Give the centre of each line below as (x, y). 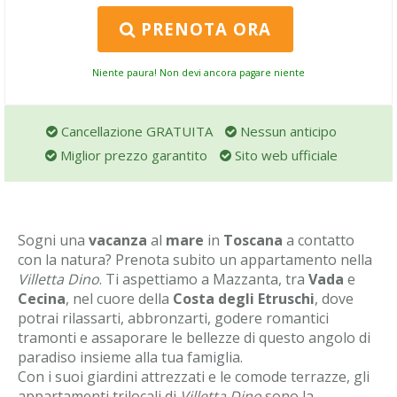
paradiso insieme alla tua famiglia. (130, 357)
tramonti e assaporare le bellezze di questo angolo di (194, 338)
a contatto (319, 240)
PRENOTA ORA (203, 29)
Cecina (42, 299)
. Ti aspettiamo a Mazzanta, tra (204, 279)
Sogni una (53, 240)
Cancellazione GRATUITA (135, 131)
